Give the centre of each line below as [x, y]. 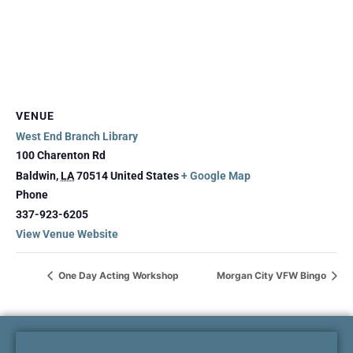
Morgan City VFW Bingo [273, 276]
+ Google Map [216, 176]
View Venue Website [67, 234]
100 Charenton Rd [61, 155]
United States [145, 176]
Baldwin [36, 176]
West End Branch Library [77, 136]
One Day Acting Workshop [117, 276]
